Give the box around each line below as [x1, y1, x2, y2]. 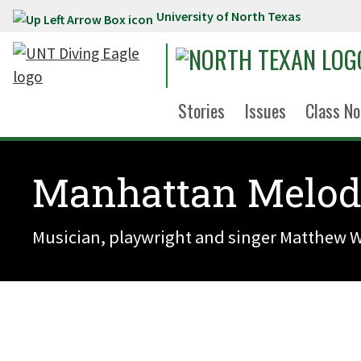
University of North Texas [156, 8, 301, 24]
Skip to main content [8, 10, 150, 29]
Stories [178, 98, 225, 123]
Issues [244, 98, 286, 123]
